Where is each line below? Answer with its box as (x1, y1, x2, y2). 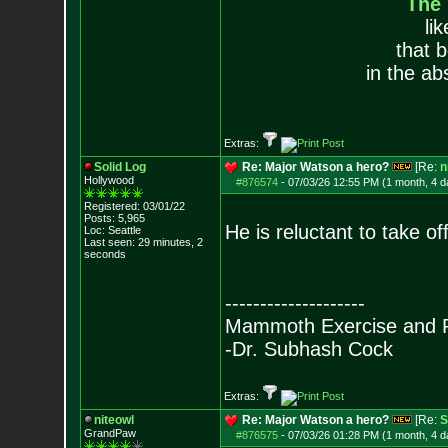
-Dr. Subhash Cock (224, 338, 393, 360)
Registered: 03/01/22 (83, 200, 185, 212)
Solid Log (93, 160, 146, 174)
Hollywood (83, 174, 134, 186)
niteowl (93, 413, 134, 427)
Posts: (83, 212, 115, 224)
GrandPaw (83, 427, 136, 439)
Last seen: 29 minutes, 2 (83, 236, 203, 248)
